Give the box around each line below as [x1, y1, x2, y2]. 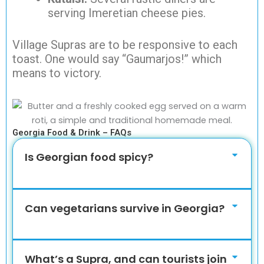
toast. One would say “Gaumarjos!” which [12, 52, 222, 67]
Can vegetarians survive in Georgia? [25, 200, 225, 216]
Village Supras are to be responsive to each [12, 38, 237, 52]
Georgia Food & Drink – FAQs [12, 127, 131, 138]
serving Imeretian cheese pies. [48, 6, 206, 21]
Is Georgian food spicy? [25, 150, 154, 165]
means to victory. [12, 66, 101, 81]
